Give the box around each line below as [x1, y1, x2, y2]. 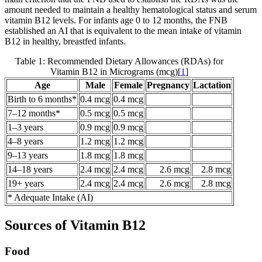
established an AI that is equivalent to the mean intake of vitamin [5, 25, 242, 36]
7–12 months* [8, 108, 60, 118]
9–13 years [8, 150, 48, 160]
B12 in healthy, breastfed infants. [5, 36, 126, 46]
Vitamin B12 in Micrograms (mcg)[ [50, 66, 181, 77]
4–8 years [8, 136, 43, 146]
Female [114, 80, 143, 90]
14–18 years [8, 164, 53, 174]
